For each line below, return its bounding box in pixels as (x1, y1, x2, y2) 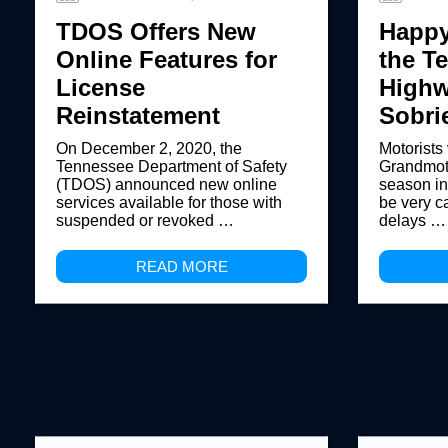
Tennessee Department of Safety (56, 158, 287, 175)
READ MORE (135, 258, 228, 275)
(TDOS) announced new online (56, 176, 277, 193)
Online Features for (56, 46, 277, 73)
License (56, 74, 145, 101)
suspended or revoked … (56, 212, 234, 229)
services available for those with (56, 194, 282, 211)
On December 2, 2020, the (56, 140, 242, 157)
